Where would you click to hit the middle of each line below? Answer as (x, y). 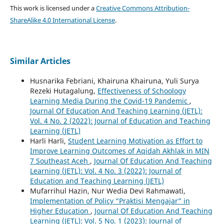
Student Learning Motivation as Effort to (135, 140)
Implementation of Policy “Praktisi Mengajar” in (110, 200)
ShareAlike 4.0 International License (62, 20)
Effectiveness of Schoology (141, 90)
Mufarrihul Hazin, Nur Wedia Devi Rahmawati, (107, 190)
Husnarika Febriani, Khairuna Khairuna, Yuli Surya (114, 80)
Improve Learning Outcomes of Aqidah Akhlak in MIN (119, 150)
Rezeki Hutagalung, (63, 90)
